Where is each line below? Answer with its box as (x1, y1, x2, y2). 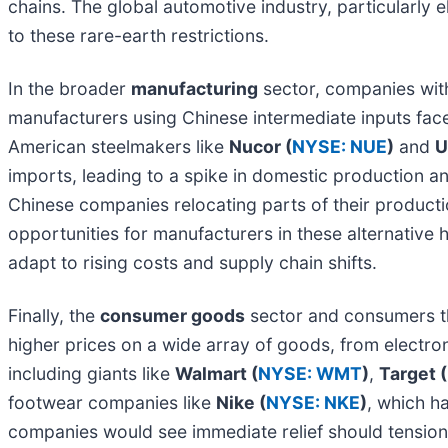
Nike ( (216, 391, 266, 413)
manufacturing (131, 77, 258, 99)
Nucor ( (229, 135, 292, 157)
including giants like (8, 362, 175, 384)
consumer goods (100, 304, 245, 326)
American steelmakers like (8, 135, 229, 157)
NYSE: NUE (292, 135, 387, 157)
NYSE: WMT (258, 362, 362, 384)
